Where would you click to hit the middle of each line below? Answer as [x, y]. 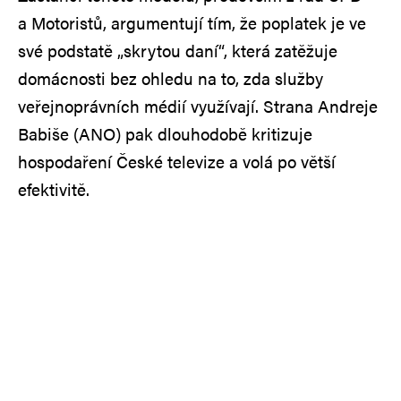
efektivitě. [54, 189]
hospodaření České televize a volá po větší [177, 161]
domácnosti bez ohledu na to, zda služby [171, 78]
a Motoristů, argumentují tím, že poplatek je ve [192, 22]
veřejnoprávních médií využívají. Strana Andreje [198, 106]
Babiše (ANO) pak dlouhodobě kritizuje [165, 133]
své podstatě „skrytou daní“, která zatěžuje [178, 50]
